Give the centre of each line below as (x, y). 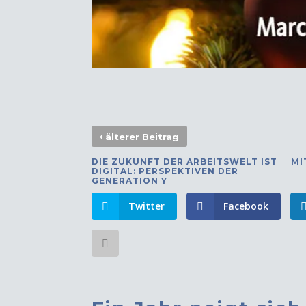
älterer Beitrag (141, 137)
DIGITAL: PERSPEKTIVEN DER (165, 171)
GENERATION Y (130, 181)
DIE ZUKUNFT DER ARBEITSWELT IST (185, 162)
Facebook (246, 206)
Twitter (147, 206)
